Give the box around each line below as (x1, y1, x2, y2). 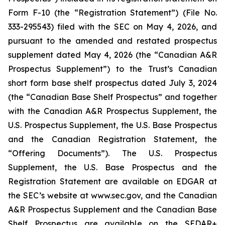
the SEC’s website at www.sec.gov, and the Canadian (8, 190, 217, 200)
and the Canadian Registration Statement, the (8, 134, 217, 144)
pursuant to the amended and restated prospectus (8, 36, 217, 46)
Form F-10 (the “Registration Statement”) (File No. (8, 8, 217, 18)
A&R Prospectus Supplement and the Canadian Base (8, 204, 217, 214)
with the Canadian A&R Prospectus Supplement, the (8, 106, 217, 116)
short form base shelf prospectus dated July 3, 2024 (8, 78, 217, 88)
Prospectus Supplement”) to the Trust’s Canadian (8, 64, 217, 74)
